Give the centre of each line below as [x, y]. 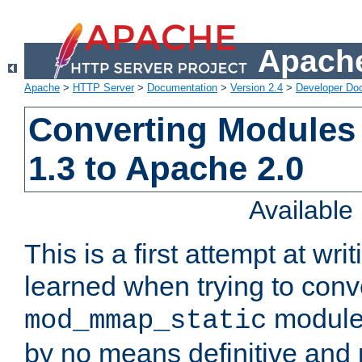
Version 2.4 [257, 88]
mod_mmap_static [145, 321]
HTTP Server [103, 88]
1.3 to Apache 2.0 [166, 169]
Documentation [182, 88]
